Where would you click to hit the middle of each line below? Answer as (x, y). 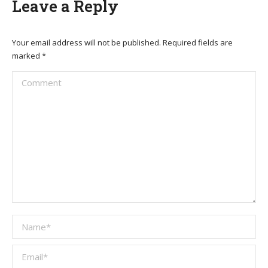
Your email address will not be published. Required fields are (122, 42)
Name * (29, 223)
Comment (34, 79)
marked (27, 56)
